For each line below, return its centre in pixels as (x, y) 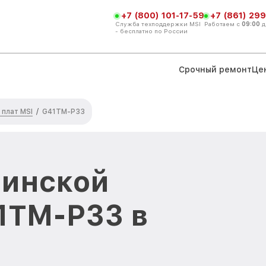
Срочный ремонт (215, 69)
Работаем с (223, 23)
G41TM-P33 (64, 112)
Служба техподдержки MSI (158, 23)
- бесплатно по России (151, 31)
